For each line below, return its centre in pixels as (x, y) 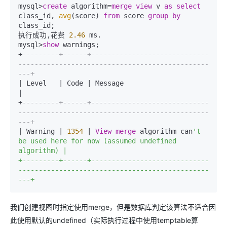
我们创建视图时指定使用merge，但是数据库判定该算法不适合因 (113, 207)
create (55, 6)
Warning (41, 131)
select (188, 6)
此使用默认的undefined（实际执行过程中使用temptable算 (104, 220)
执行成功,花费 (44, 35)
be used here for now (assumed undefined (97, 141)
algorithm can (164, 131)
